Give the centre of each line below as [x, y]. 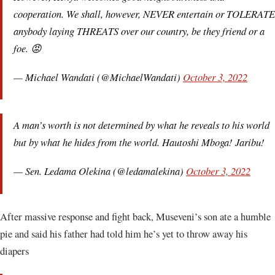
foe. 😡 [27, 48]
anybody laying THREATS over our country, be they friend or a [139, 30]
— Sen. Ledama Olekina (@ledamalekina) [100, 171]
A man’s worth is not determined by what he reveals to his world [141, 125]
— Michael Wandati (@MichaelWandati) [98, 76]
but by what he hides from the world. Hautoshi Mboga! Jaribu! [139, 142]
